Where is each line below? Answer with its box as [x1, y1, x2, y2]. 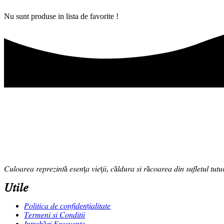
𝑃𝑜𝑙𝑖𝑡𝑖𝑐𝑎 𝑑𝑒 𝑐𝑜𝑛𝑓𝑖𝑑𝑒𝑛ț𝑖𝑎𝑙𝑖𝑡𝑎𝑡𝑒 [24, 201, 110, 210]
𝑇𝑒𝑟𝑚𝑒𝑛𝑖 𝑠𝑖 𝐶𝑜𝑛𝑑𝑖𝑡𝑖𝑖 [24, 210, 85, 219]
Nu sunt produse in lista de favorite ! [4, 11, 118, 20]
